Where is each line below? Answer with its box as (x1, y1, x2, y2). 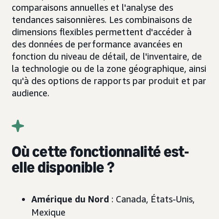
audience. (12, 88, 49, 99)
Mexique (31, 206, 66, 218)
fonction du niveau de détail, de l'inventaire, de (12, 51, 202, 62)
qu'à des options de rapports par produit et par (12, 75, 206, 87)
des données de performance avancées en (12, 39, 182, 50)
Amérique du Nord (31, 193, 109, 204)
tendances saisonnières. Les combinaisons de (12, 14, 192, 25)
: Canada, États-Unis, (109, 193, 195, 204)
